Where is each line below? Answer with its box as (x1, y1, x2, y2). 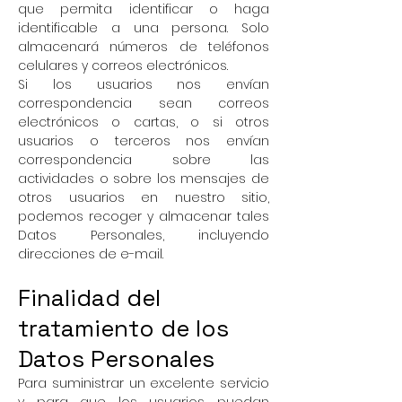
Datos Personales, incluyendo (18, 226, 269, 244)
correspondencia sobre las (18, 151, 269, 169)
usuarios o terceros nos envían (18, 132, 269, 150)
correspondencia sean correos (18, 94, 269, 112)
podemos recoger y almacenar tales (18, 207, 269, 225)
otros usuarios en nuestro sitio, (18, 188, 269, 206)
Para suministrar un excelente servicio (18, 374, 269, 392)
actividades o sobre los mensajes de (18, 170, 269, 188)
